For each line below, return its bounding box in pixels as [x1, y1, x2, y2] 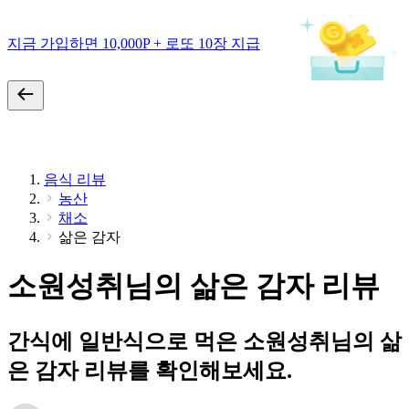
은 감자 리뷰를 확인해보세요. [7, 358, 292, 383]
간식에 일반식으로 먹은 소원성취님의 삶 [7, 329, 402, 353]
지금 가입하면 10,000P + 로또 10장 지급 [7, 35, 260, 51]
